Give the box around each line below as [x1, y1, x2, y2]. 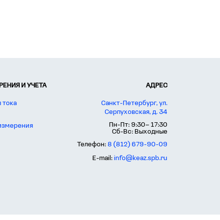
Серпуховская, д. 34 [105, 109, 167, 116]
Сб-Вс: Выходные [112, 128, 167, 136]
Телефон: [77, 141, 108, 148]
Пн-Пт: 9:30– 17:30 [109, 121, 167, 129]
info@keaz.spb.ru [114, 155, 167, 162]
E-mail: [92, 155, 114, 162]
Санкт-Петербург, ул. [101, 100, 167, 107]
